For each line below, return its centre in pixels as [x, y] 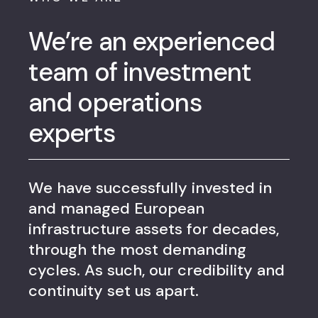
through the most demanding [137, 250]
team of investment [140, 72]
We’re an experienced [152, 42]
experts [72, 133]
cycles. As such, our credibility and [157, 270]
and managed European [116, 208]
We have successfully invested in [150, 188]
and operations [115, 103]
